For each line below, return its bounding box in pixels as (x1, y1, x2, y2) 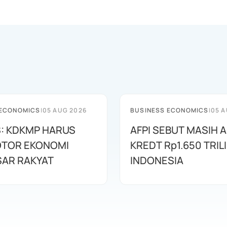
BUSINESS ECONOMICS (130, 106, 209, 115)
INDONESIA (130, 154, 183, 167)
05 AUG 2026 (42, 106, 87, 115)
